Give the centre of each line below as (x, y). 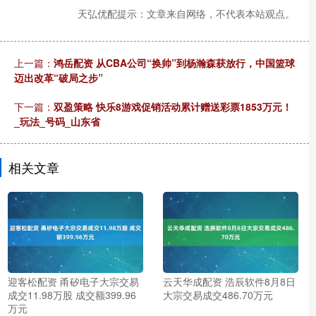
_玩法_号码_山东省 (57, 121)
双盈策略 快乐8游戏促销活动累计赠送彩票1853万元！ (173, 106)
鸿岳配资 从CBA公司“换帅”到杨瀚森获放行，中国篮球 (174, 62)
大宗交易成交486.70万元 (218, 295)
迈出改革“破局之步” (59, 77)
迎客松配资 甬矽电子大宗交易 (73, 282)
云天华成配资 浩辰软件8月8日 (229, 282)
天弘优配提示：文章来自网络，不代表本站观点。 (186, 13)
